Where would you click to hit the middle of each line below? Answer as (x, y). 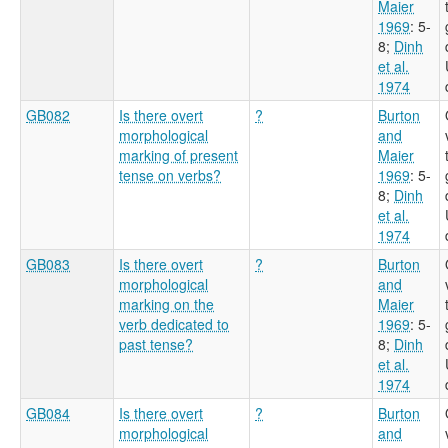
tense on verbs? (170, 174)
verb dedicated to (174, 323)
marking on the (166, 303)
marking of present (178, 154)
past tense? (156, 343)
